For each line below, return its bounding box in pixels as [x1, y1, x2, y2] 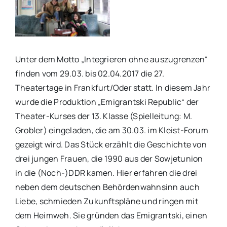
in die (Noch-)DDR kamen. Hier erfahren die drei [15, 167, 198, 178]
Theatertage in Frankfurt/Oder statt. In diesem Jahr [15, 82, 211, 93]
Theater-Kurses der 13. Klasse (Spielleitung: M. [15, 110, 193, 122]
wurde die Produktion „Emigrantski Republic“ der [15, 96, 199, 107]
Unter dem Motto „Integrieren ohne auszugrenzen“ [15, 53, 208, 65]
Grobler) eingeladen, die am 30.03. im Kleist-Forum [15, 124, 208, 136]
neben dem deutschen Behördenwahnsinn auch [15, 181, 200, 193]
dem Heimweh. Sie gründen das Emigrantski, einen [15, 209, 208, 221]
